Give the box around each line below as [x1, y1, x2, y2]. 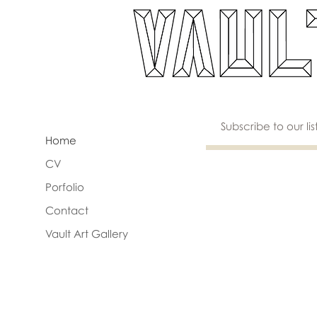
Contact [45, 204, 88, 217]
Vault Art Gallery [45, 227, 128, 240]
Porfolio [45, 180, 84, 193]
